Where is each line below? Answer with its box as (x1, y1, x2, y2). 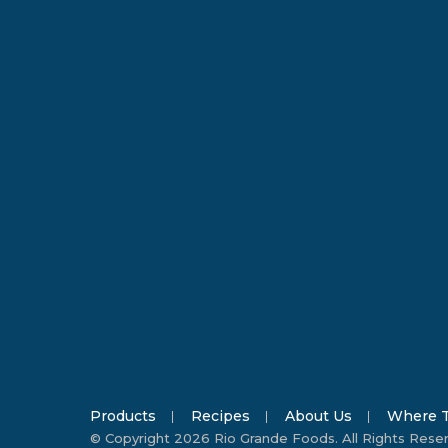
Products (90, 406, 156, 425)
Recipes (191, 406, 250, 425)
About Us (285, 406, 352, 425)
